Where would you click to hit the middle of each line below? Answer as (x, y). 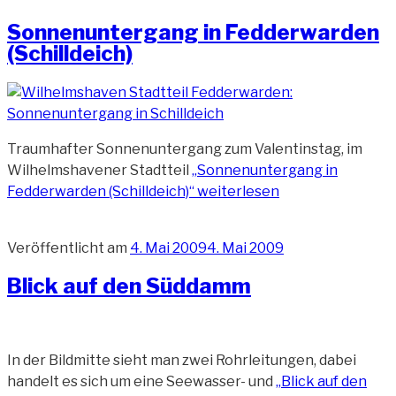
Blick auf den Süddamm (129, 286)
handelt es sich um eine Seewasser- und (141, 382)
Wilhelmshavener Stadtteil (99, 170)
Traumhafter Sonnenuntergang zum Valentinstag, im (185, 148)
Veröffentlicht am (67, 247)
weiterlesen (237, 191)
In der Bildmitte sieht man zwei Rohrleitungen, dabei (182, 361)
